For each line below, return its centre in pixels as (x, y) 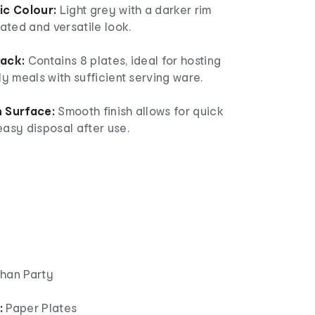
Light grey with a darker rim (134, 9)
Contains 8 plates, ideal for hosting (123, 60)
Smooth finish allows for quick (139, 110)
